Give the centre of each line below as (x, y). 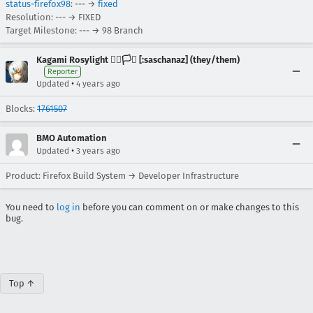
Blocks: (21, 109)
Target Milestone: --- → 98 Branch (74, 30)
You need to (31, 207)
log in (68, 207)
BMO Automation (71, 138)
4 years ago (98, 84)
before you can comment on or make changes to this (190, 207)
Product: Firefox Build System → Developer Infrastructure (122, 176)
